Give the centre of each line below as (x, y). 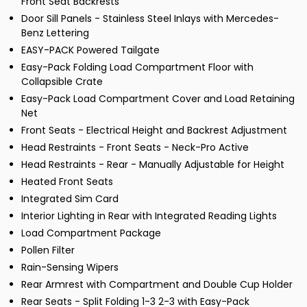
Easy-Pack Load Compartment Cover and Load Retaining (158, 99)
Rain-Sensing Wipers (70, 268)
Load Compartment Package (91, 233)
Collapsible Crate (62, 82)
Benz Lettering (55, 33)
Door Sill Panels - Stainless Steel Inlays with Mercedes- (150, 19)
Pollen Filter (48, 250)
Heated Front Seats (67, 182)
